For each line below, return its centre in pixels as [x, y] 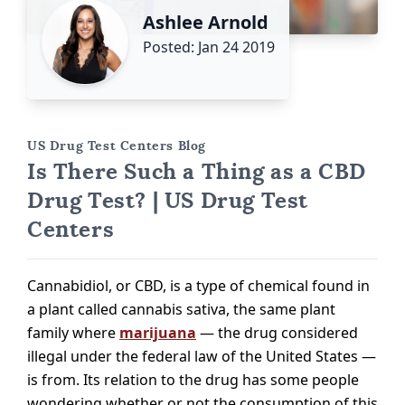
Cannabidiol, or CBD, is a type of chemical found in [198, 285]
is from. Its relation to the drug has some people [193, 379]
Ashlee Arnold [206, 22]
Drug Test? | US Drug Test [168, 200]
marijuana [158, 332]
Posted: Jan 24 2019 [209, 47]
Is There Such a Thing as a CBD [197, 171]
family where [73, 332]
